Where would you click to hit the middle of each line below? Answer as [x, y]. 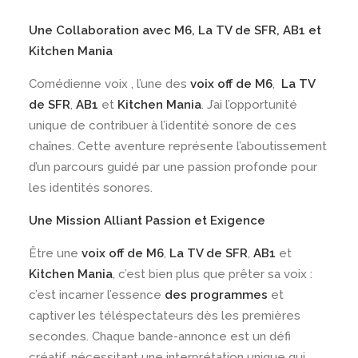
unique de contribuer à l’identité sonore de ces [163, 125]
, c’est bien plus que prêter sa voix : [213, 274]
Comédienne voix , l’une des [109, 84]
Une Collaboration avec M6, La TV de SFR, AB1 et [175, 30]
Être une [55, 253]
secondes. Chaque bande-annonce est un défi [160, 336]
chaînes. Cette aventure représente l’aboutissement [178, 146]
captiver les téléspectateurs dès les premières [165, 316]
